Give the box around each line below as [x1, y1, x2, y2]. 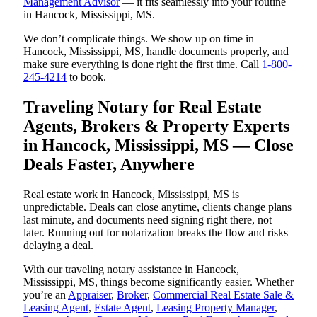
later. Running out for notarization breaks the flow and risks [23, 226, 288, 238]
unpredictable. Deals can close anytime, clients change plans [23, 200, 292, 213]
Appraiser [68, 288, 111, 301]
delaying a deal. [23, 238, 93, 251]
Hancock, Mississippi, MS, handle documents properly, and [23, 45, 289, 58]
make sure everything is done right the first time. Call [23, 58, 262, 71]
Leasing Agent [23, 301, 88, 313]
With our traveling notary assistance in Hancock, [23, 263, 239, 275]
